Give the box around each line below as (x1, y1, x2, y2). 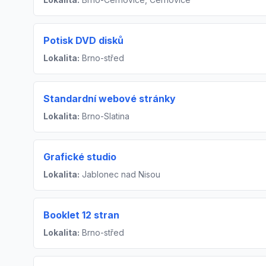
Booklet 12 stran (43, 208, 119, 221)
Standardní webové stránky (43, 92, 176, 104)
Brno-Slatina (80, 110, 129, 121)
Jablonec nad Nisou (80, 169, 160, 179)
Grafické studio (43, 150, 116, 163)
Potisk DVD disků (43, 34, 123, 46)
